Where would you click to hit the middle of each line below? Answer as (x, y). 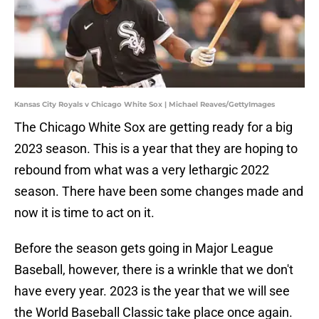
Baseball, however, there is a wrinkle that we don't (154, 270)
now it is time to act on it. (84, 213)
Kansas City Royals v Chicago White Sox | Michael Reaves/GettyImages (145, 105)
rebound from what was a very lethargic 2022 (142, 170)
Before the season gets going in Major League (144, 249)
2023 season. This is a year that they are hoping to (156, 149)
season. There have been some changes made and (159, 192)
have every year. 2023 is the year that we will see (152, 291)
